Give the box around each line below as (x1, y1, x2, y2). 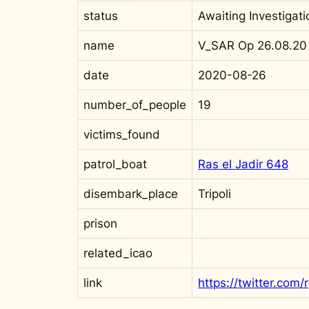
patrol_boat (83, 157, 147, 171)
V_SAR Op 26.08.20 (198, 38, 307, 52)
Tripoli (198, 186, 231, 201)
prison (83, 216, 117, 230)
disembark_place (83, 186, 178, 201)
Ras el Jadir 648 (198, 157, 288, 171)
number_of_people (83, 97, 186, 112)
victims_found (83, 127, 160, 141)
